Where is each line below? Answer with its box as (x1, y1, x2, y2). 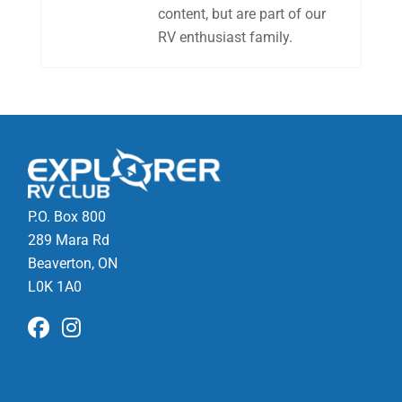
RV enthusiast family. (157, 29, 293, 46)
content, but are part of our (157, 5, 326, 22)
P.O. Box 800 (28, 207, 107, 225)
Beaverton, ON (28, 254, 118, 272)
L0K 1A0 (28, 277, 83, 295)
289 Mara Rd (28, 231, 110, 249)
